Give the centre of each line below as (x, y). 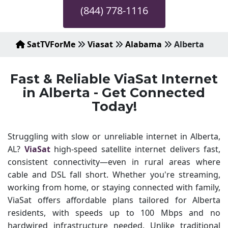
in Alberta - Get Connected (114, 93)
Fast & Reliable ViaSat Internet (114, 79)
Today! (114, 106)
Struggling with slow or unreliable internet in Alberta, (114, 136)
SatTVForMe (50, 44)
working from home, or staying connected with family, (114, 187)
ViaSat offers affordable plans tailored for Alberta (114, 200)
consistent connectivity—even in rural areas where (114, 162)
